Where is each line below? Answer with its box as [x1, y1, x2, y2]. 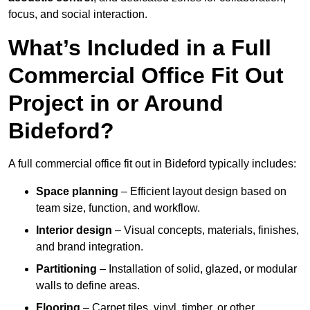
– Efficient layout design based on [118, 185, 286, 198]
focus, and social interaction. [8, 8, 147, 21]
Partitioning [36, 263, 97, 275]
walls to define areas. [36, 280, 140, 292]
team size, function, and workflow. [36, 202, 200, 215]
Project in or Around [8, 91, 224, 116]
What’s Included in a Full [8, 35, 271, 61]
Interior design [36, 224, 112, 237]
